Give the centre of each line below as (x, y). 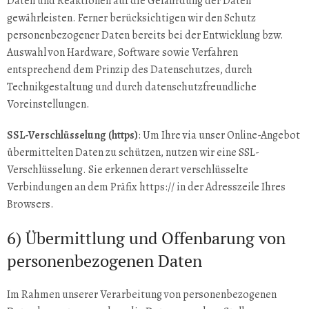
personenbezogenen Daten (107, 261)
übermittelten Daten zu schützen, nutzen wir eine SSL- (133, 152)
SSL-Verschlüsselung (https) (72, 135)
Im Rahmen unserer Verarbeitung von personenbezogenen (142, 295)
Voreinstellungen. (48, 104)
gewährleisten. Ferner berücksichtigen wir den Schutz (131, 18)
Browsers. (30, 204)
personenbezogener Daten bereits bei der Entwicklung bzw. (145, 35)
